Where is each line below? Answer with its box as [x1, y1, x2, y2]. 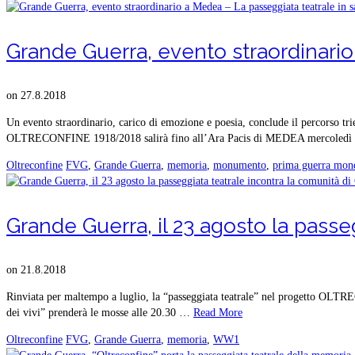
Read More [193, 306, 242, 319]
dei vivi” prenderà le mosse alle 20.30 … [6, 306, 193, 319]
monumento [213, 158, 266, 171]
